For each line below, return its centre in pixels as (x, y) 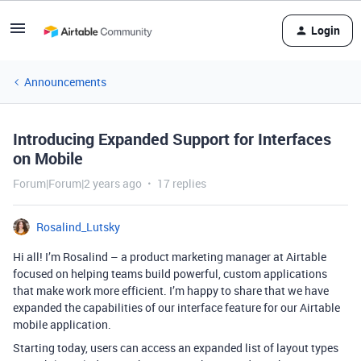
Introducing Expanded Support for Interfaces (172, 139)
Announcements (65, 82)
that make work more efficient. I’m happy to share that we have (171, 290)
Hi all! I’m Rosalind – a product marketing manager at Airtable (170, 257)
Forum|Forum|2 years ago (77, 183)
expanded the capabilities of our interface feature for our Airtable (176, 307)
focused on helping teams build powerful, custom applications (170, 274)
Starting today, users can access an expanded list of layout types (176, 348)
